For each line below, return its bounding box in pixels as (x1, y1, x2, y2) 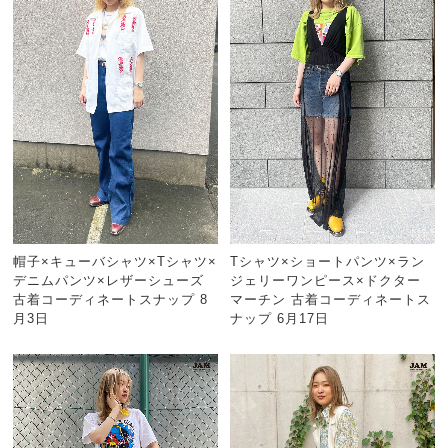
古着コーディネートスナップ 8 (13, 291, 209, 307)
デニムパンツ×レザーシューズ (13, 272, 205, 288)
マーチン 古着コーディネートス (230, 291, 432, 307)
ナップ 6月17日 (230, 310, 330, 326)
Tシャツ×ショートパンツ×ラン (230, 253, 426, 269)
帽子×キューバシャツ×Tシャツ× (13, 253, 218, 269)
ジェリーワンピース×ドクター (230, 272, 422, 288)
